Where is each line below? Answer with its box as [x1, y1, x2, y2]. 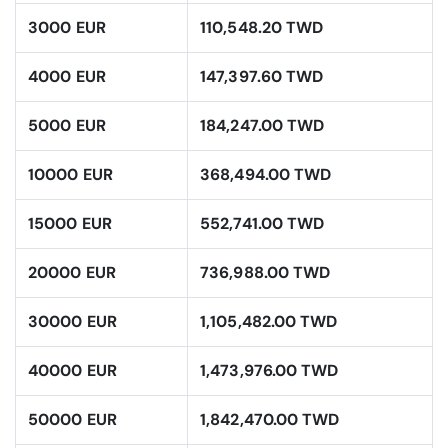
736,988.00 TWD [200, 262, 331, 284]
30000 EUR [28, 311, 117, 333]
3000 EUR [28, 17, 106, 39]
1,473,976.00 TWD [200, 360, 339, 382]
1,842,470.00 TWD [200, 409, 340, 431]
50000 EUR [28, 409, 117, 431]
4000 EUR [28, 66, 106, 88]
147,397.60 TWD [200, 66, 324, 88]
